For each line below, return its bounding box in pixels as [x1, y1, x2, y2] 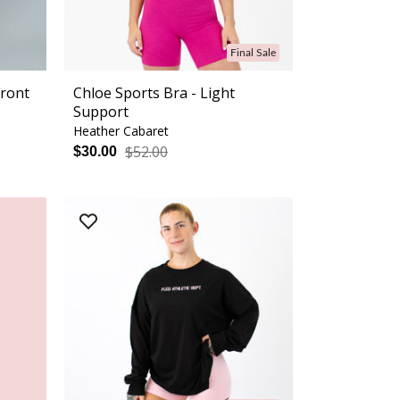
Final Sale [230, 47, 276, 59]
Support [73, 102, 129, 122]
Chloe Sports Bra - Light [73, 83, 235, 104]
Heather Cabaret [73, 122, 169, 140]
